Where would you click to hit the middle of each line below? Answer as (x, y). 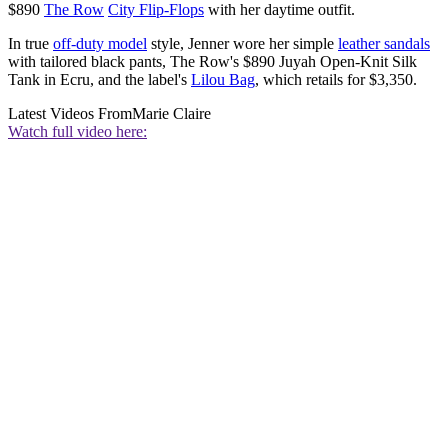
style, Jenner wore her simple (242, 44)
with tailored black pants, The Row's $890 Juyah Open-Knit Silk (212, 62)
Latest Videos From (70, 114)
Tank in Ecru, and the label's (99, 80)
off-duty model (100, 44)
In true (30, 44)
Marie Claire (171, 114)
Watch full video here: (77, 132)
